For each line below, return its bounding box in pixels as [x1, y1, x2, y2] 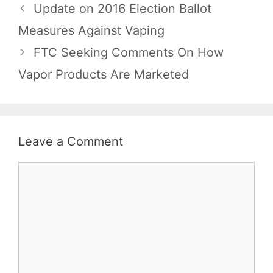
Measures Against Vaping [18, 23, 165, 38]
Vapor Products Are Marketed [18, 67, 189, 82]
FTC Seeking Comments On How [34, 45, 224, 60]
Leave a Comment [18, 134, 123, 149]
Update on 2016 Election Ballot [34, 1, 211, 16]
